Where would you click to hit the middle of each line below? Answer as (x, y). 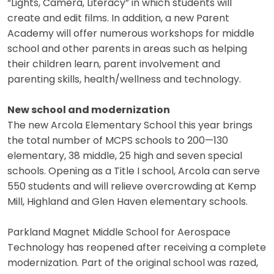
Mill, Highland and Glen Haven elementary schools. (128, 202)
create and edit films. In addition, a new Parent (118, 19)
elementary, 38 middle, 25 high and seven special (125, 156)
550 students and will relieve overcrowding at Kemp (132, 187)
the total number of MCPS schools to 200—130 (118, 141)
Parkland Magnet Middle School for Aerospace (119, 233)
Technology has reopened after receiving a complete (137, 248)
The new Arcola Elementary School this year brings (130, 126)
